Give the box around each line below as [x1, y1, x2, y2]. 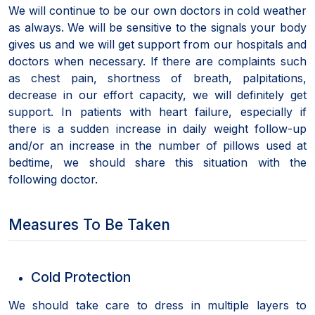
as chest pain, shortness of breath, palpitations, [8, 70, 307, 85]
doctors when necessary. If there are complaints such [8, 53, 307, 68]
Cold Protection [31, 268, 131, 285]
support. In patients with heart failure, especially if [8, 104, 307, 119]
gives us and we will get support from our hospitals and [8, 37, 307, 51]
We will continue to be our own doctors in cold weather [8, 3, 307, 18]
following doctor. [8, 172, 98, 186]
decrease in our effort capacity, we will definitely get [8, 87, 307, 102]
